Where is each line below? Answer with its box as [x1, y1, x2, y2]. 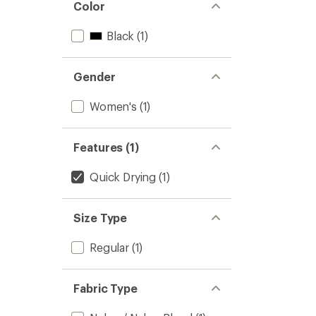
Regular [90, 241, 129, 254]
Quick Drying [90, 170, 157, 183]
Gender [73, 70, 116, 83]
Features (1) [73, 140, 140, 154]
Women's [90, 99, 137, 113]
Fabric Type [73, 281, 138, 295]
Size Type [73, 211, 128, 224]
